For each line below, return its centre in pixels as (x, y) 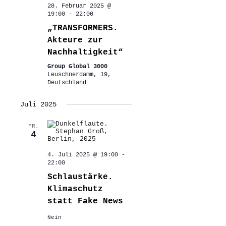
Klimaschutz (75, 189)
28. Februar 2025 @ (79, 6)
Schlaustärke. (80, 177)
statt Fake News (85, 202)
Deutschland (67, 83)
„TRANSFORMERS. (82, 29)
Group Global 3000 (77, 67)
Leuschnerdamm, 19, (79, 75)
